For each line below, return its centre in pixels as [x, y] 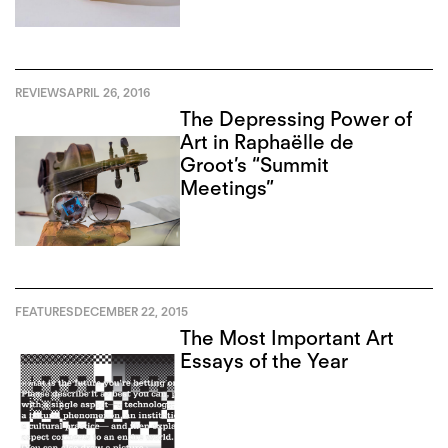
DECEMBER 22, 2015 [131, 312]
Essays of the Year [264, 361]
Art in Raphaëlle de [267, 142]
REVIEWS [41, 93]
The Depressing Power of [296, 119]
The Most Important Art [287, 338]
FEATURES [44, 312]
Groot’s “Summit [255, 165]
